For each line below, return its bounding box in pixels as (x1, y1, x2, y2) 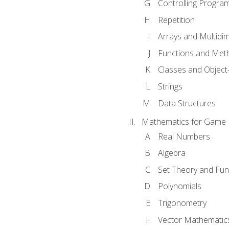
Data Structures (157, 97, 216, 109)
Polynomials (157, 180, 201, 192)
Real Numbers (157, 130, 210, 142)
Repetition (157, 14, 195, 26)
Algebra (157, 147, 186, 159)
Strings (157, 81, 182, 92)
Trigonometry (157, 197, 207, 209)
